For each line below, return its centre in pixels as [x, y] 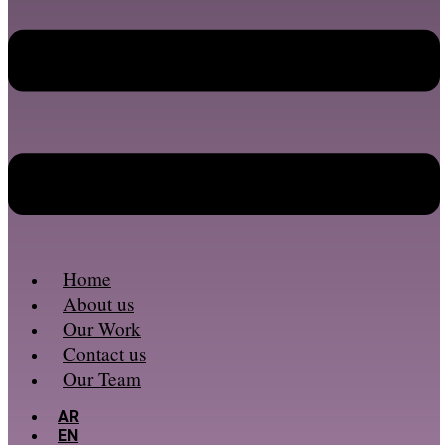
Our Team [102, 378]
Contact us [104, 353]
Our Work [102, 328]
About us [98, 303]
